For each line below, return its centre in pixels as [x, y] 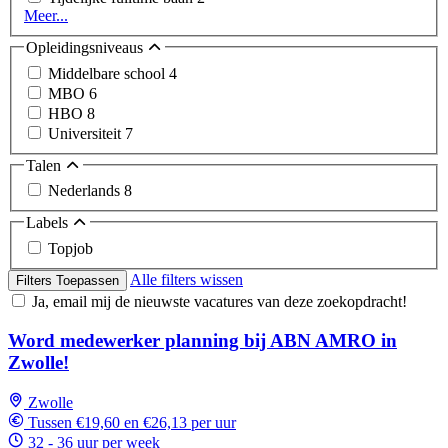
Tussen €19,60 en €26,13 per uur [132, 423]
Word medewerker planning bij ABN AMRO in [202, 340]
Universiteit [86, 133]
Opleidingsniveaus [86, 48]
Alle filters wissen [186, 279]
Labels [49, 223]
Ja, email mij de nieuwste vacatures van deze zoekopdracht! [219, 301]
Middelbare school [108, 73]
